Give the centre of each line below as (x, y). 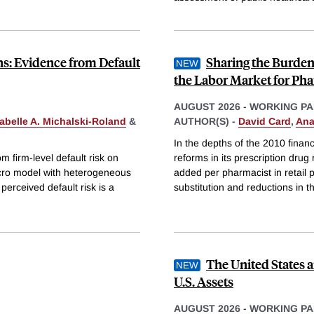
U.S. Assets (204, 282)
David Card (265, 121)
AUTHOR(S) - (206, 121)
